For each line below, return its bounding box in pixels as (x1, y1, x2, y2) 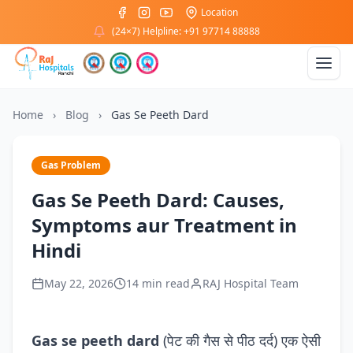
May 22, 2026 (44, 276, 113, 291)
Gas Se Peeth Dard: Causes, (32, 187, 284, 213)
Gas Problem (41, 158, 101, 172)
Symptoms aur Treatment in (32, 212, 297, 238)
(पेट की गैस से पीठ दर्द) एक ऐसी (159, 331, 321, 350)
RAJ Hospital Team (203, 276, 299, 291)
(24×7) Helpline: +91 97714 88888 (112, 24, 260, 38)
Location (200, 6, 238, 19)
